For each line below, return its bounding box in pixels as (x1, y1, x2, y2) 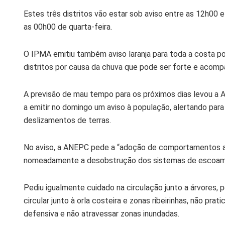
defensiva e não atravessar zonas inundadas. (24, 208, 179, 218)
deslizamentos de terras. (24, 115, 111, 125)
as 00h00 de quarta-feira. (24, 22, 112, 32)
